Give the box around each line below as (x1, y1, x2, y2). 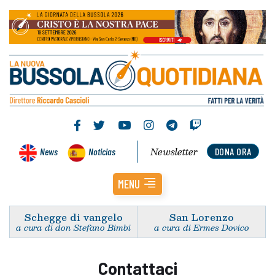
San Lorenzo (169, 209, 234, 225)
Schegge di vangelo (24, 209, 123, 225)
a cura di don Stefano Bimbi (16, 220, 131, 234)
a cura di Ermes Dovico (153, 220, 249, 234)
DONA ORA (214, 145, 252, 157)
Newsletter (150, 144, 198, 159)
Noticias (88, 145, 115, 157)
